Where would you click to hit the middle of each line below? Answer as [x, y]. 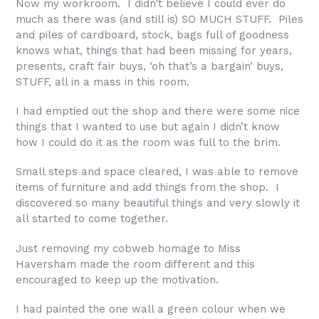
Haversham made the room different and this [135, 264]
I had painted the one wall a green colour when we [151, 309]
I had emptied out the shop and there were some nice [158, 111]
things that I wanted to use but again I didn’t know [148, 126]
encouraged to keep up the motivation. [119, 279]
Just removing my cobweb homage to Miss [128, 248]
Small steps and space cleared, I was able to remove [157, 172]
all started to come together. [92, 219]
